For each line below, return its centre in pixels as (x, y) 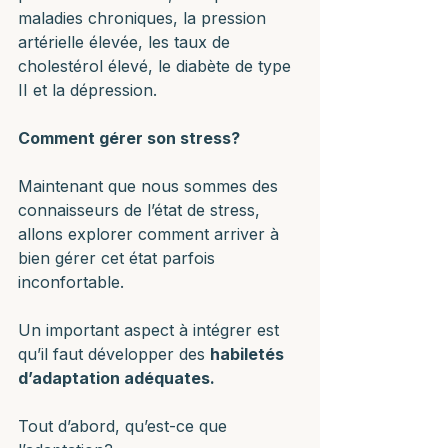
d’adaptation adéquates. (116, 378)
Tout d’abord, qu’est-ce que (125, 426)
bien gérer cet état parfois (119, 258)
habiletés (249, 354)
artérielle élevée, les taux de (126, 42)
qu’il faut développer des (114, 354)
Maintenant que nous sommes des (150, 186)
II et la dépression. (87, 90)
